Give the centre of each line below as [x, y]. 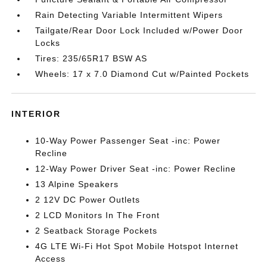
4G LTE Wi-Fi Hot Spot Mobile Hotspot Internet [137, 246]
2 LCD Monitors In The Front [98, 215]
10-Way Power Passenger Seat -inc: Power [128, 140]
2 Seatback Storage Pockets [97, 230]
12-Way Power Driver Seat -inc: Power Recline [136, 168]
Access [51, 258]
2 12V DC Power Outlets [88, 199]
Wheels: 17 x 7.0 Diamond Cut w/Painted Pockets [142, 74]
